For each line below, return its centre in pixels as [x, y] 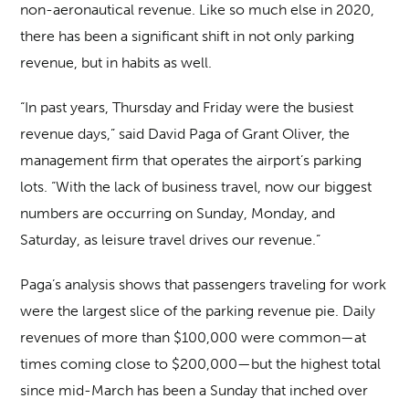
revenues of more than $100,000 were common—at [194, 337]
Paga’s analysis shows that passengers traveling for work [204, 284]
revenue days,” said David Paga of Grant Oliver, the [185, 134]
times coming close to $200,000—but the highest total [201, 364]
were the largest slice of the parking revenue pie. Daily [198, 311]
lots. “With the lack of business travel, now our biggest [196, 187]
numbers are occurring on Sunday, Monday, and [178, 213]
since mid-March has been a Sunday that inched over [194, 390]
